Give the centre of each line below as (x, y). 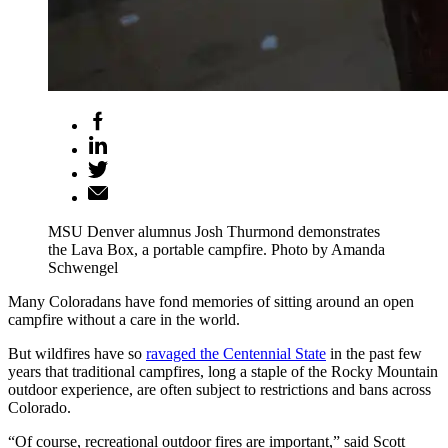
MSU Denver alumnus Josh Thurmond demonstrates (214, 231)
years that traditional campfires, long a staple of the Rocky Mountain (223, 371)
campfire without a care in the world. (124, 319)
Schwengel (83, 267)
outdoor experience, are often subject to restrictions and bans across (219, 389)
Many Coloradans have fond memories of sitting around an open (211, 301)
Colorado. (39, 407)
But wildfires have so (77, 353)
